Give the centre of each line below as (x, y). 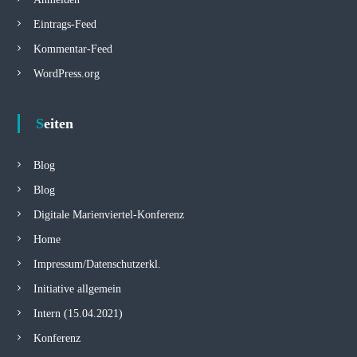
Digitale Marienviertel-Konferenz (108, 215)
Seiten (58, 124)
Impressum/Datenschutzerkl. (97, 264)
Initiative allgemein (77, 289)
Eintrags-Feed (65, 24)
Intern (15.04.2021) (78, 314)
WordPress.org (66, 74)
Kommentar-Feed (73, 49)
